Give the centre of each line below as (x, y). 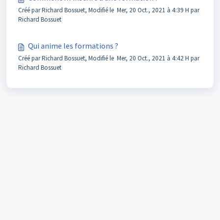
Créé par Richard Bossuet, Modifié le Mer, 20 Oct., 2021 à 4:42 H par (110, 58)
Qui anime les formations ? (73, 46)
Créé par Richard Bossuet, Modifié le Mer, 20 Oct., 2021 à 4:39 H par (110, 10)
